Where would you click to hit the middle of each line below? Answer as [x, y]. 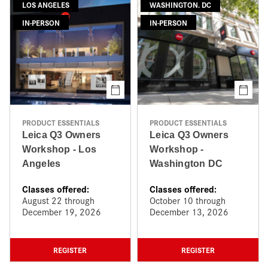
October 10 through [188, 200]
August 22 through [58, 200]
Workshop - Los [59, 149]
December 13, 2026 [189, 211]
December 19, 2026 [61, 211]
